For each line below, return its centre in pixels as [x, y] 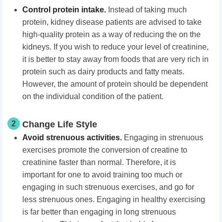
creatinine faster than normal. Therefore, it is [99, 162]
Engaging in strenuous [163, 137]
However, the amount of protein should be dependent [115, 84]
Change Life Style [60, 124]
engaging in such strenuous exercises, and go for [108, 187]
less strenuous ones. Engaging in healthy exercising [114, 199]
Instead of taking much [147, 9]
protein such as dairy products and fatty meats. [103, 71]
